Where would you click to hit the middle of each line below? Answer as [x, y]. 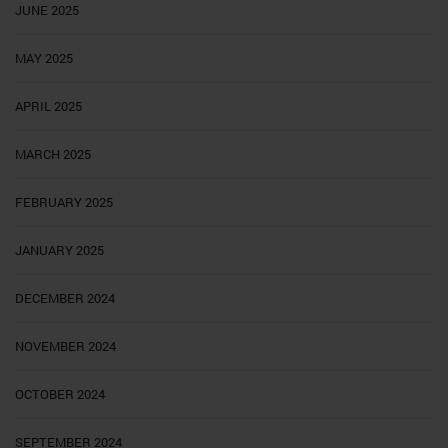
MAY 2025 [44, 58]
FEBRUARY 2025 [64, 202]
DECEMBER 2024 [65, 298]
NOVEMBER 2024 [65, 346]
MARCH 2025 [53, 154]
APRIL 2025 [48, 106]
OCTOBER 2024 [60, 394]
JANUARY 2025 [59, 250]
